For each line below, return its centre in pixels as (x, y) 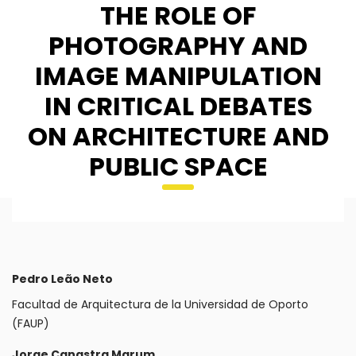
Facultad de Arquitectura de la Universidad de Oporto (160, 305)
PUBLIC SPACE (178, 167)
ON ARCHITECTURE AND (178, 137)
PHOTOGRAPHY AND (178, 46)
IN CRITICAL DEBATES (178, 106)
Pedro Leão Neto (62, 279)
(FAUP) (31, 324)
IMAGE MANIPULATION (178, 76)
